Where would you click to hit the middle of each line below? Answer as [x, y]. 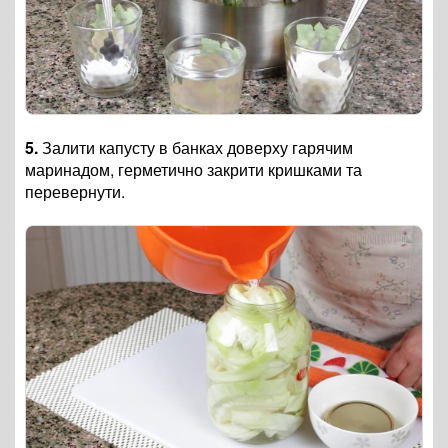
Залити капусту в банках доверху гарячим [195, 147]
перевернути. [75, 191]
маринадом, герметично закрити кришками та [193, 169]
